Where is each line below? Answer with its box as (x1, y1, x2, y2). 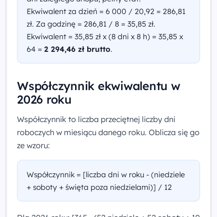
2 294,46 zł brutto (44, 44, 111, 54)
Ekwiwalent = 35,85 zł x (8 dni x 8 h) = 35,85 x (27, 31, 184, 42)
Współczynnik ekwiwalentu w (17, 78, 180, 93)
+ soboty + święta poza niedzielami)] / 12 (27, 182, 172, 192)
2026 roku (17, 92, 72, 107)
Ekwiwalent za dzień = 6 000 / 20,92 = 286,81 (27, 6, 186, 16)
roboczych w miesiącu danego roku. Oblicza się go (17, 127, 200, 138)
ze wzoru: (17, 140, 50, 151)
